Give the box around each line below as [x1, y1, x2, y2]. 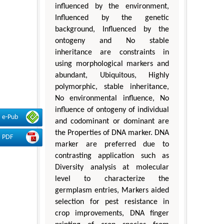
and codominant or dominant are [55, 117, 169, 125]
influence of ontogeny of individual [55, 105, 169, 114]
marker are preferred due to [55, 140, 169, 148]
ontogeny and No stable [55, 36, 169, 45]
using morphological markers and [55, 59, 169, 68]
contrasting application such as [55, 151, 169, 160]
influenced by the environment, [55, 2, 169, 10]
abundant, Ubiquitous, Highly [55, 71, 169, 79]
